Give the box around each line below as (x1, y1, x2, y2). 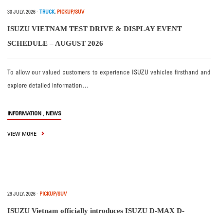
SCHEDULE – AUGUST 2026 (7, 39, 103, 48)
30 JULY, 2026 (7, 8, 36, 16)
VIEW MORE (7, 130, 38, 138)
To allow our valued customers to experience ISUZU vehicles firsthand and (7, 68, 211, 76)
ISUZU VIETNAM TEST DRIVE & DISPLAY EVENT (7, 25, 182, 33)
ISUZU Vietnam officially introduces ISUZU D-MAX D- (7, 207, 184, 215)
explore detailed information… (7, 81, 89, 90)
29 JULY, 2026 (7, 190, 36, 198)
